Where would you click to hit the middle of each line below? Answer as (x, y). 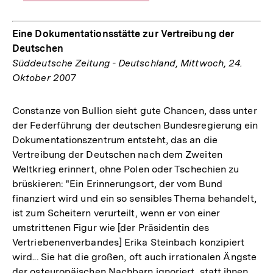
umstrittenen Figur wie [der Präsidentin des (111, 227)
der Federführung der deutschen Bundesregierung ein (135, 125)
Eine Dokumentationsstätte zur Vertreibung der (123, 34)
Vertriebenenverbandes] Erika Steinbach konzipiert (129, 242)
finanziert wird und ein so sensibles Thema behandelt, (134, 198)
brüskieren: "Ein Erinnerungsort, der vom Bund (118, 183)
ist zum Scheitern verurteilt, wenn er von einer (116, 213)
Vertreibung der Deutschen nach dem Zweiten (117, 154)
